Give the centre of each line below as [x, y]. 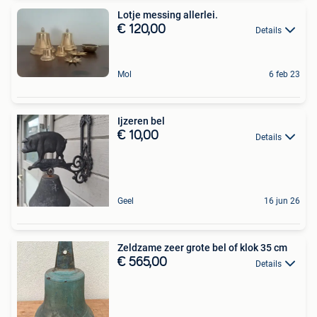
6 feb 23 [284, 75]
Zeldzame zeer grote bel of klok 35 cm [202, 248]
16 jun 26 [282, 201]
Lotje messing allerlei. [168, 15]
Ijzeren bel [141, 121]
